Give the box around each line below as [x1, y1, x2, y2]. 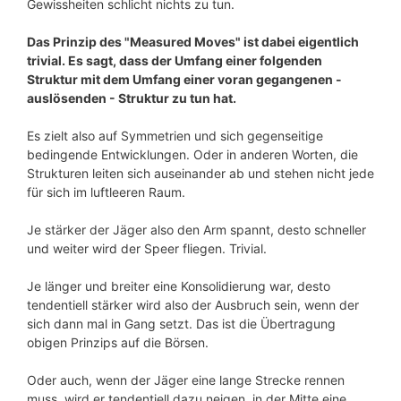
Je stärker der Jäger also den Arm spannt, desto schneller [27, 222, 366, 238]
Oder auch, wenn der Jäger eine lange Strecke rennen [27, 372, 345, 388]
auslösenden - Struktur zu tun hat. [27, 90, 236, 107]
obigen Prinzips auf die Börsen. [27, 335, 209, 351]
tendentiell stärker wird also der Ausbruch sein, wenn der [27, 297, 359, 313]
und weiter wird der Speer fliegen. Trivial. [27, 241, 267, 257]
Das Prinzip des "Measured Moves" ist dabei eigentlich [27, 34, 359, 50]
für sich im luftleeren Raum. [27, 184, 185, 200]
